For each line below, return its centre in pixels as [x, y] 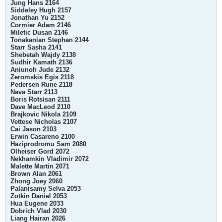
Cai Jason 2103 [33, 129]
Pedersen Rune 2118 [41, 84]
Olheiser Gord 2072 [40, 151]
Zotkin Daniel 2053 [39, 196]
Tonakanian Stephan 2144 [50, 40]
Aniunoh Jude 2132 [40, 70]
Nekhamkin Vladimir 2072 [50, 159]
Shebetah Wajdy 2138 [43, 55]
